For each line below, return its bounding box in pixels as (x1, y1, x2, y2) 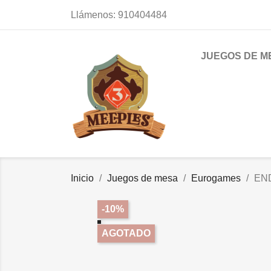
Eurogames (191, 173, 241, 183)
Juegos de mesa (107, 173, 178, 183)
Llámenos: (71, 10, 118, 20)
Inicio (71, 173, 94, 183)
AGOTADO (102, 228, 151, 238)
